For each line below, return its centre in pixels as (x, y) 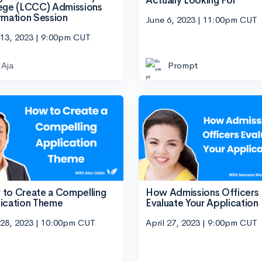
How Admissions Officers (202, 192)
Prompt (183, 65)
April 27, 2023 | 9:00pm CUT (201, 223)
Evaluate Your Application (202, 203)
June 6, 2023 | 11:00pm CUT (201, 20)
